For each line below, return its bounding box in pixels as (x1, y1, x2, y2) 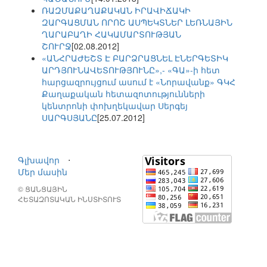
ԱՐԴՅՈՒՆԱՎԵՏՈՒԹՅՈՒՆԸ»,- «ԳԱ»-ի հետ (42, 64, 220, 76)
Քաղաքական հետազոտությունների (42, 88, 205, 100)
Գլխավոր (18, 154, 60, 166)
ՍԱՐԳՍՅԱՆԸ (42, 111, 97, 124)
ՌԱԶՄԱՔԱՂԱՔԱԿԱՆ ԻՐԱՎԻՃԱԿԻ (42, 4, 191, 17)
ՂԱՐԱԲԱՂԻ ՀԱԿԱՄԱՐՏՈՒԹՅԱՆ (42, 28, 181, 41)
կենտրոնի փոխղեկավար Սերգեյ (42, 100, 188, 112)
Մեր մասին (18, 166, 67, 178)
